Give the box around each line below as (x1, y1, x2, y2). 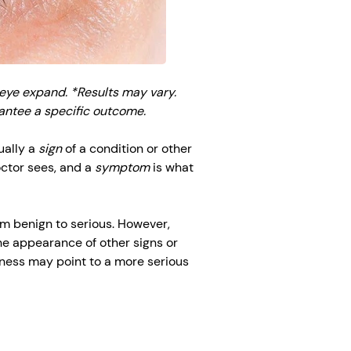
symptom (95, 158, 153, 175)
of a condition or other (65, 139, 192, 157)
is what (153, 158, 194, 175)
